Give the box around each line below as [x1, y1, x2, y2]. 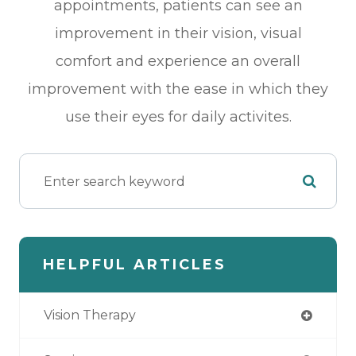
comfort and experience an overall [56, 52, 300, 71]
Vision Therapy [44, 308, 136, 323]
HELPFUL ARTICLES [43, 256, 226, 274]
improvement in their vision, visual [54, 25, 302, 43]
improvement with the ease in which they [28, 80, 328, 99]
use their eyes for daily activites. [64, 108, 292, 126]
